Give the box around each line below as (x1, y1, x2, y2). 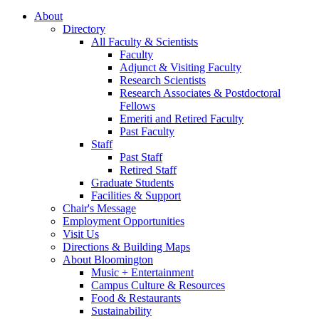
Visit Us (63, 227, 99, 240)
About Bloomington (63, 253, 153, 266)
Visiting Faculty (167, 61, 241, 73)
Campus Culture (91, 278, 167, 291)
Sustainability (91, 304, 152, 317)
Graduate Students (91, 176, 174, 189)
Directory (63, 22, 105, 35)
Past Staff (120, 150, 162, 163)
